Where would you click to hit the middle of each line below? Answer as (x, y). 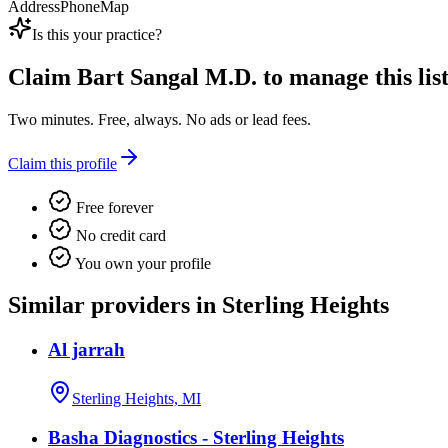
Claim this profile (62, 163)
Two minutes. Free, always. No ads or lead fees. (159, 119)
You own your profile (141, 263)
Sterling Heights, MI (136, 399)
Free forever (112, 207)
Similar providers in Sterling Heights (198, 305)
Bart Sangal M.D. (167, 76)
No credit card (119, 235)
